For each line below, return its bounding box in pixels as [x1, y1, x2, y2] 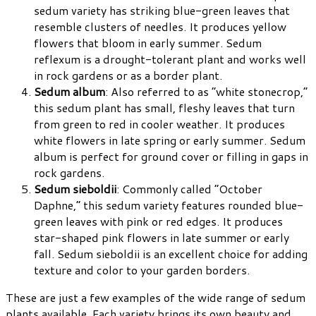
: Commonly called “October [116, 180, 262, 197]
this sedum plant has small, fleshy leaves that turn [34, 99, 295, 116]
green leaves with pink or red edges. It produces [34, 212, 283, 229]
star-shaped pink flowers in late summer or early [34, 229, 289, 245]
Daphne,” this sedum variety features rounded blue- [34, 196, 303, 213]
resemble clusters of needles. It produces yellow [34, 18, 286, 35]
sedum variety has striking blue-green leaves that [34, 1, 290, 18]
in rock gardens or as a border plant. [34, 66, 222, 83]
